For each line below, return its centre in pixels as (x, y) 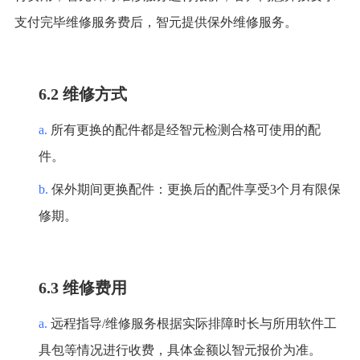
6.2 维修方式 (82, 94)
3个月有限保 (305, 190)
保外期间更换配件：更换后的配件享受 (160, 190)
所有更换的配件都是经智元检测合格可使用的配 (185, 130)
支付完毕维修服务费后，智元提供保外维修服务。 (155, 22)
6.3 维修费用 (82, 288)
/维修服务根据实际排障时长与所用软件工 (219, 324)
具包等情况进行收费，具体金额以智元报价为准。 (180, 350)
